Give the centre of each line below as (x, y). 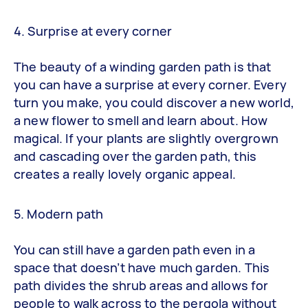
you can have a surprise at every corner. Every (150, 85)
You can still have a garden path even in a (135, 249)
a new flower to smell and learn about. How (141, 121)
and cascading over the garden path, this (135, 156)
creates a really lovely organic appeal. (125, 174)
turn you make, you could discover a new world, (154, 103)
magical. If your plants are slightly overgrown (146, 139)
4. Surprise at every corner (93, 31)
